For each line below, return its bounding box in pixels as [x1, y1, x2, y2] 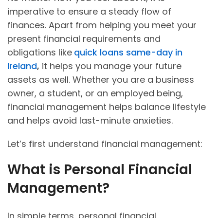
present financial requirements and [7, 33, 161, 45]
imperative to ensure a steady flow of [7, 5, 171, 18]
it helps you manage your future [39, 60, 182, 73]
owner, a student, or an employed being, [7, 87, 183, 100]
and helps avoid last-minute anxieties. [7, 114, 173, 127]
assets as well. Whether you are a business [7, 73, 194, 86]
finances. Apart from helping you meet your [7, 19, 197, 32]
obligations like [7, 46, 72, 59]
